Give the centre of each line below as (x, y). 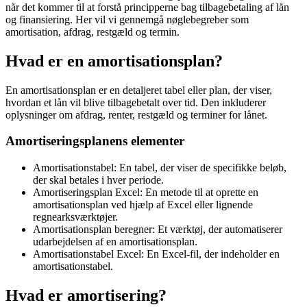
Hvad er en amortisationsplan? (114, 61)
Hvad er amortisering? (86, 296)
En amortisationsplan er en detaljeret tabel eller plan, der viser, (139, 90)
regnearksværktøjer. (75, 217)
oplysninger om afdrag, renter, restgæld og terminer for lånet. (136, 114)
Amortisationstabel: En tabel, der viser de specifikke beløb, (160, 168)
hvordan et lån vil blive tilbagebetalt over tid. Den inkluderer (136, 102)
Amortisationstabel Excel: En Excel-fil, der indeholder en (156, 254)
